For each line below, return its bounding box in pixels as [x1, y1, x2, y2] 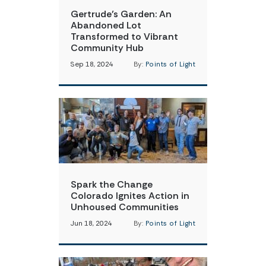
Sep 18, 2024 [71, 60, 113, 69]
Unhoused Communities [71, 201, 179, 213]
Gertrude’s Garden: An [71, 8, 172, 20]
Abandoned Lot [71, 19, 141, 31]
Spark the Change [71, 178, 153, 191]
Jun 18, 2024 [71, 219, 112, 228]
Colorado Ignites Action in [71, 189, 189, 202]
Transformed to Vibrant [71, 30, 178, 43]
